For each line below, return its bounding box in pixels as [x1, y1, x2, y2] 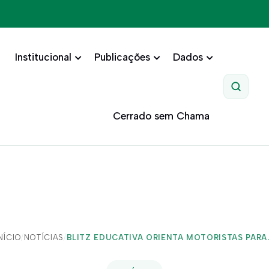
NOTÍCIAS [23, 233, 64, 242]
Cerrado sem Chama [112, 110, 210, 122]
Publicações [94, 51, 150, 63]
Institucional [14, 51, 71, 63]
